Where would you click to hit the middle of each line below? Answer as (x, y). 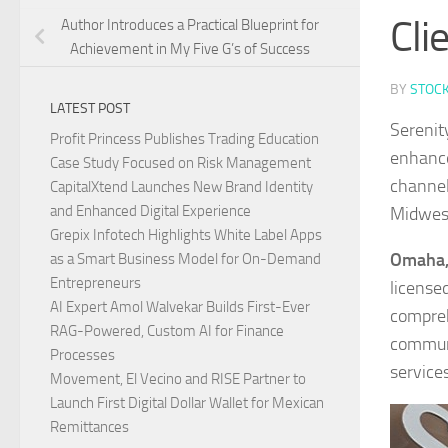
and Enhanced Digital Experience (150, 211)
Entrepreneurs (95, 283)
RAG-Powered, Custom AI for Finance (167, 331)
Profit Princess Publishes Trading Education (184, 139)
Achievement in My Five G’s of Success (190, 49)
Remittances (89, 427)
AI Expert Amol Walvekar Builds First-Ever (180, 307)
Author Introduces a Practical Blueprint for (190, 25)
